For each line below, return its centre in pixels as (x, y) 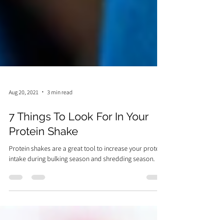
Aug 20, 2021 (24, 116)
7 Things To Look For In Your (79, 141)
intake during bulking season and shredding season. (82, 183)
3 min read (60, 116)
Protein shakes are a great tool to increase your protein (86, 173)
